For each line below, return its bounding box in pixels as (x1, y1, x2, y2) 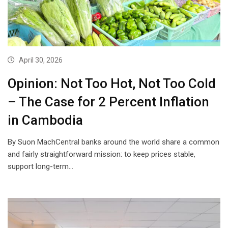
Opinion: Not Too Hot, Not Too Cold (8, 76, 216, 92)
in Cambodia (8, 112, 83, 128)
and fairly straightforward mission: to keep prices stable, (8, 150, 195, 159)
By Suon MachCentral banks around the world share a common (8, 137, 219, 147)
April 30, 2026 (19, 56, 63, 65)
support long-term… (8, 162, 73, 172)
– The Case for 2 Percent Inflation (8, 94, 209, 110)
